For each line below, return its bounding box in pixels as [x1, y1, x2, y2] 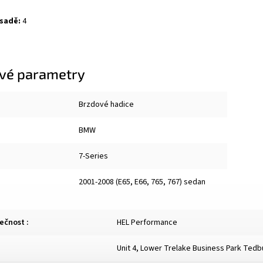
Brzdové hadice [79, 98, 134, 110]
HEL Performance [117, 216, 177, 228]
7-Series [79, 150, 108, 162]
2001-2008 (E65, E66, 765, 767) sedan [79, 176, 205, 188]
